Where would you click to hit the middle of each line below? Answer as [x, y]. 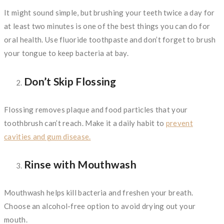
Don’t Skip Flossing [70, 81]
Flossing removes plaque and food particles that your [96, 109]
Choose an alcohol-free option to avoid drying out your [100, 206]
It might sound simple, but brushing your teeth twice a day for [109, 12]
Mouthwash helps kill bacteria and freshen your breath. [99, 193]
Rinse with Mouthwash [80, 164]
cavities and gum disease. [47, 136]
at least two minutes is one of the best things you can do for [107, 26]
